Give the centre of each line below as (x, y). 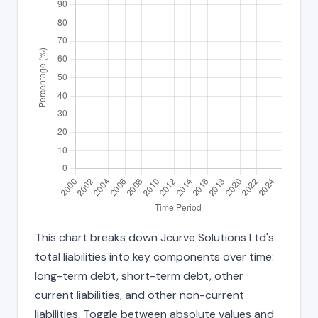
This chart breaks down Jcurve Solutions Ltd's (154, 237)
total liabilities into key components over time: (154, 256)
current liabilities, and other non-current (139, 295)
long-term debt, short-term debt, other (139, 275)
